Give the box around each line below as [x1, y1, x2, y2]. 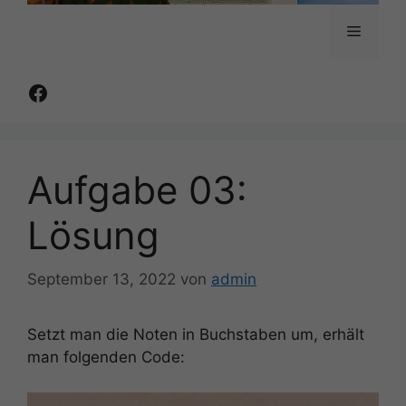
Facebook [26, 78, 127, 105]
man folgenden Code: [27, 348, 185, 367]
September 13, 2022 [27, 270, 176, 289]
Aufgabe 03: [27, 166, 247, 213]
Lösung [27, 211, 159, 258]
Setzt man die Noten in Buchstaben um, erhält [27, 325, 364, 344]
